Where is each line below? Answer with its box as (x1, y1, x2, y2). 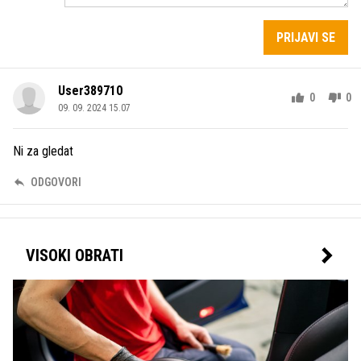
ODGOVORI (31, 175, 81, 189)
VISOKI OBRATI (26, 245, 123, 265)
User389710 (58, 82, 122, 98)
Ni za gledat (13, 143, 73, 159)
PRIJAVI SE (276, 29, 335, 45)
